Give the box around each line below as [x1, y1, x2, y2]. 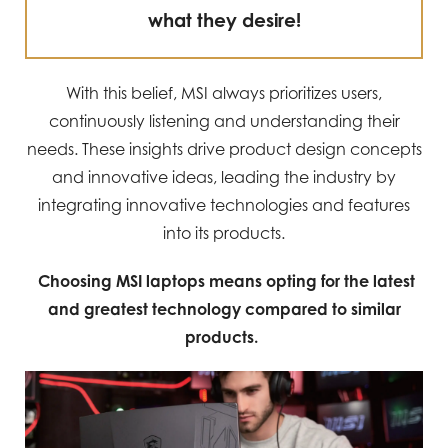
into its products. [163, 222, 285, 243]
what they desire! [147, 8, 301, 31]
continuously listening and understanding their [48, 110, 400, 131]
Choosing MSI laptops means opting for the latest [38, 270, 415, 291]
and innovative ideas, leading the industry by [52, 166, 396, 187]
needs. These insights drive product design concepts [26, 138, 422, 159]
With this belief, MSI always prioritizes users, [66, 82, 382, 103]
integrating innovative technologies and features [38, 194, 410, 215]
